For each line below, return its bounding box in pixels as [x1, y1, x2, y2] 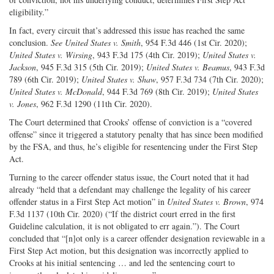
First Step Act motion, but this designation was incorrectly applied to [9, 244, 248, 256]
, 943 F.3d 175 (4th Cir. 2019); [92, 48, 202, 61]
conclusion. [9, 36, 51, 48]
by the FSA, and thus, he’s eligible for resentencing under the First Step [9, 140, 257, 152]
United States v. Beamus [146, 61, 229, 73]
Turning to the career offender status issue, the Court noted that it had [9, 171, 249, 183]
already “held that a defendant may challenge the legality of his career [9, 183, 251, 195]
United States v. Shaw [81, 73, 156, 85]
